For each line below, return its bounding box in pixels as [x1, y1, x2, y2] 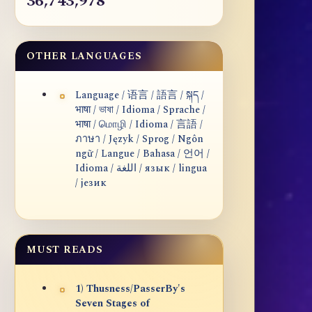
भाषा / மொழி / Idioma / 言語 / [75, 117, 203, 133]
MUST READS [26, 242, 103, 258]
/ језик [75, 175, 107, 192]
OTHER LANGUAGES [26, 49, 142, 64]
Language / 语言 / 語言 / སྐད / [75, 88, 204, 104]
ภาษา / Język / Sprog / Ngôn [75, 132, 203, 148]
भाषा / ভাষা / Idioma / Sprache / [75, 102, 205, 118]
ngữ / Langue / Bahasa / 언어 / [75, 146, 210, 162]
